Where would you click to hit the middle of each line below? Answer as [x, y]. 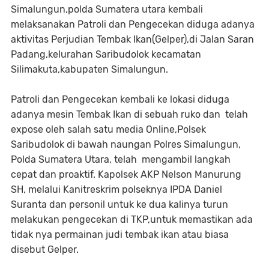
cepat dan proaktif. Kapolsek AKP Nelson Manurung [126, 174]
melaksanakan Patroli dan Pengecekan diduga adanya [133, 24]
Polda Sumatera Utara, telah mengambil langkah [121, 159]
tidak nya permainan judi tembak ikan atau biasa [120, 234]
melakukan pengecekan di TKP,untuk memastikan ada [132, 219]
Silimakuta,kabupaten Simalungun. [89, 69]
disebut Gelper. [45, 249]
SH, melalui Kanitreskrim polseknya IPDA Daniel [116, 189]
